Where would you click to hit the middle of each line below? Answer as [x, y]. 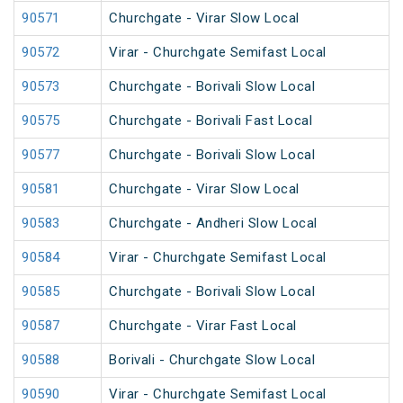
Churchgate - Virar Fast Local [203, 326]
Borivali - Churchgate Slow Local [212, 360]
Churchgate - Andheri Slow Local [213, 224]
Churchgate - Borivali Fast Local [210, 121]
